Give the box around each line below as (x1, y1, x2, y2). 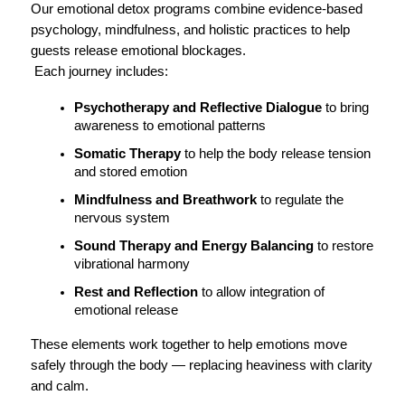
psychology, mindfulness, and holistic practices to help (31, 23, 350, 38)
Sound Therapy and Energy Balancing (74, 239, 314, 254)
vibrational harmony (74, 257, 190, 272)
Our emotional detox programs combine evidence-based (31, 2, 363, 17)
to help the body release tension (181, 146, 371, 162)
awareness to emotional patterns (74, 118, 266, 134)
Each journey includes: (34, 64, 168, 80)
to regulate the (257, 193, 344, 208)
